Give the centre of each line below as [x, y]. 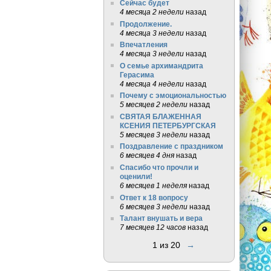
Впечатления [143, 45]
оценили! [136, 176]
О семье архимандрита [161, 65]
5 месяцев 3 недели [153, 134]
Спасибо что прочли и [159, 167]
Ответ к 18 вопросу [154, 197]
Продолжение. [145, 24]
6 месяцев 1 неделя [153, 185]
